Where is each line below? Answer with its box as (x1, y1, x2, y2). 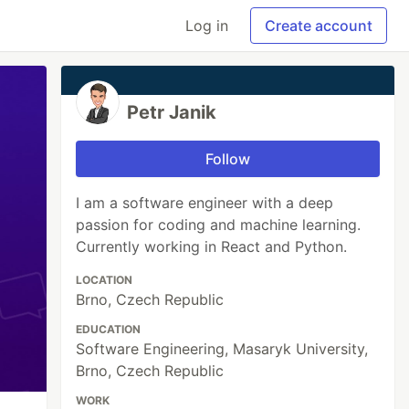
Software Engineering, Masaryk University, (76, 340, 369, 358)
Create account (265, 16, 372, 35)
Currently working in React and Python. (76, 237, 348, 256)
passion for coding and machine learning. (76, 215, 362, 234)
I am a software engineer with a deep (76, 194, 334, 212)
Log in (185, 16, 228, 35)
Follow (205, 150, 251, 168)
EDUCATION (76, 322, 142, 336)
